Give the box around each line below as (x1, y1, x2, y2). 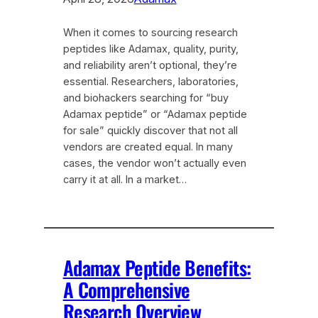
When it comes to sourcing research (62, 26, 238, 40)
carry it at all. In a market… (62, 173, 187, 187)
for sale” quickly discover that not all (62, 124, 238, 138)
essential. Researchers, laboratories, (62, 75, 238, 89)
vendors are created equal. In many (62, 141, 233, 154)
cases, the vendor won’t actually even (62, 157, 246, 170)
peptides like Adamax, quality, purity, (62, 43, 238, 56)
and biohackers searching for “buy (62, 92, 229, 105)
